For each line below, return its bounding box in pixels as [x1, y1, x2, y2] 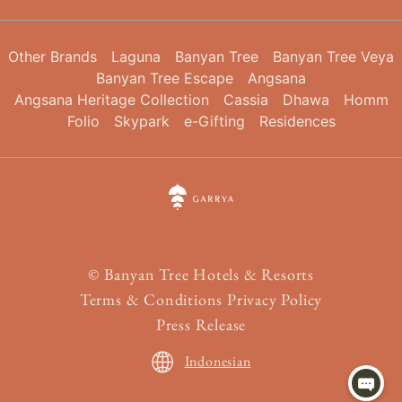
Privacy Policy [227, 289, 323, 310]
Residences [258, 112, 336, 130]
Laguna [111, 48, 161, 66]
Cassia [223, 91, 268, 109]
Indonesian [184, 352, 251, 371]
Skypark [113, 112, 170, 130]
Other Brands [8, 48, 97, 66]
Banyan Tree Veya [273, 48, 394, 66]
